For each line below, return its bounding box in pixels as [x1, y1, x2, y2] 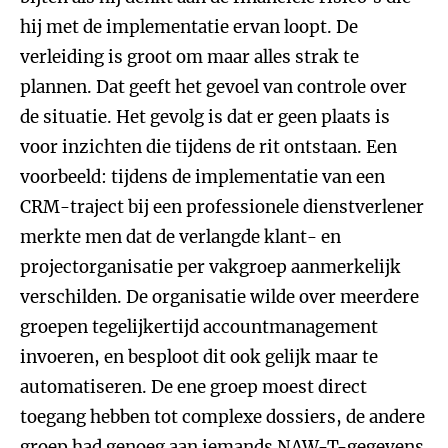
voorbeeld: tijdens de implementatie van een [20, 166, 385, 188]
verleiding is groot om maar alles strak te [20, 46, 359, 68]
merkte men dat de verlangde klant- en [20, 226, 341, 248]
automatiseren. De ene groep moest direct [20, 376, 367, 398]
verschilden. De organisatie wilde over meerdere [20, 286, 419, 308]
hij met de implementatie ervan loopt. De [20, 16, 358, 38]
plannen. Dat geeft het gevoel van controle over [20, 76, 407, 98]
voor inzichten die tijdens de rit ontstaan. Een [20, 136, 397, 158]
